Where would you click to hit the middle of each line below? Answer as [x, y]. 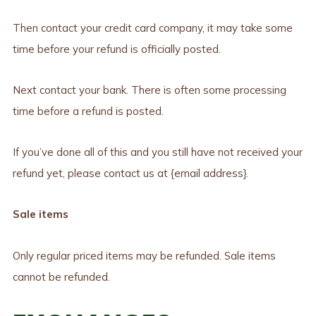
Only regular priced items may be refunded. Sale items [144, 255]
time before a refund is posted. [88, 111]
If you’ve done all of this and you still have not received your [157, 152]
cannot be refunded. [61, 276]
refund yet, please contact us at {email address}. [130, 174]
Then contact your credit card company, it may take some [152, 28]
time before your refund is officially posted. [116, 49]
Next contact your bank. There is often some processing [149, 90]
